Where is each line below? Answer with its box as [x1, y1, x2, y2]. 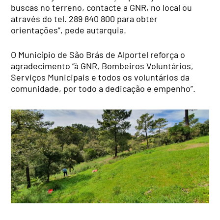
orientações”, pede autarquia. [11, 24, 127, 35]
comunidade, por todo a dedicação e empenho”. [11, 82, 196, 94]
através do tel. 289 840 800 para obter [11, 13, 158, 24]
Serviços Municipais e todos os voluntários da [11, 71, 190, 82]
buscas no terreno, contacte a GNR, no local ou [11, 1, 192, 13]
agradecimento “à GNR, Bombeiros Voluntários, [11, 60, 194, 71]
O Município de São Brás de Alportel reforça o [11, 49, 186, 60]
